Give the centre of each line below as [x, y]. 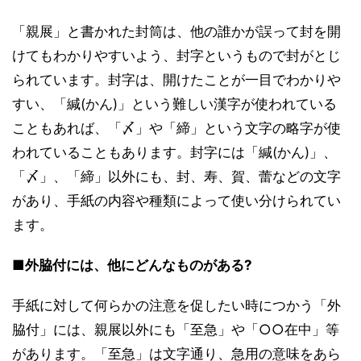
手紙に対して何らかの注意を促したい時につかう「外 [176, 305]
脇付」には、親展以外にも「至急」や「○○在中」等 [176, 330]
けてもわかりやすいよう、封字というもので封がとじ [176, 56]
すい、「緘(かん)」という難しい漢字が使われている [174, 104]
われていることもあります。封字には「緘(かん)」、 [174, 152]
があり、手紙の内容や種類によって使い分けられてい [176, 201]
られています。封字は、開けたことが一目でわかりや [176, 80]
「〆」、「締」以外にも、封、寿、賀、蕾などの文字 [176, 176]
